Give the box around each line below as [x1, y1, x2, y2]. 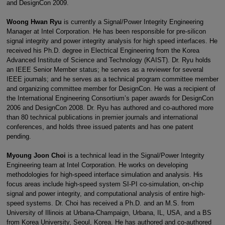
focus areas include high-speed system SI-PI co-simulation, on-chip [6, 180, 203, 188]
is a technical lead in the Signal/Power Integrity [67, 151, 204, 159]
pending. [6, 132, 31, 140]
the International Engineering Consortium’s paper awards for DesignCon [6, 94, 213, 102]
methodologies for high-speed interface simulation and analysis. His [6, 170, 203, 178]
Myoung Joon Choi [6, 151, 68, 159]
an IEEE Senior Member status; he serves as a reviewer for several [6, 65, 203, 73]
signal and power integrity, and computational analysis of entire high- [6, 189, 205, 197]
